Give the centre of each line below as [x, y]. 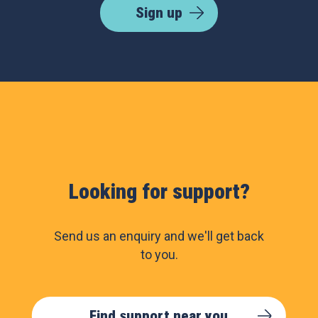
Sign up [159, 13]
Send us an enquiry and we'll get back [159, 236]
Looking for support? [159, 191]
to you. [159, 254]
